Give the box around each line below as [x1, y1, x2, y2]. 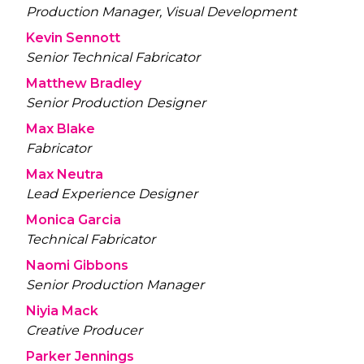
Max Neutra [26, 166, 103, 182]
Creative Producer [26, 322, 142, 338]
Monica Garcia [26, 211, 121, 227]
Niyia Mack [26, 302, 98, 318]
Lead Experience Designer [26, 185, 197, 201]
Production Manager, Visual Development [26, 3, 297, 19]
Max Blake [26, 120, 95, 136]
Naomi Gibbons [26, 257, 128, 273]
